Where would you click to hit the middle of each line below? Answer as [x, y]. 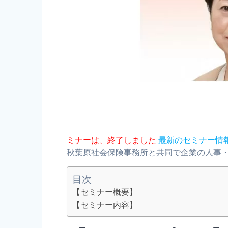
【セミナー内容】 [105, 205]
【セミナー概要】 [105, 192]
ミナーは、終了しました [113, 140]
